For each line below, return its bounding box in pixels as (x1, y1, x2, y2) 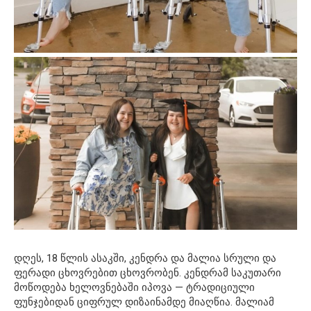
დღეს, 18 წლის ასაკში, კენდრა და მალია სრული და (14, 252, 276, 265)
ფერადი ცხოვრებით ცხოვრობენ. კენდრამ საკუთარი (14, 267, 281, 280)
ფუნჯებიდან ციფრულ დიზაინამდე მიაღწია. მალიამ (14, 296, 274, 309)
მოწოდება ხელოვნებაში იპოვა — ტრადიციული (14, 281, 255, 294)
